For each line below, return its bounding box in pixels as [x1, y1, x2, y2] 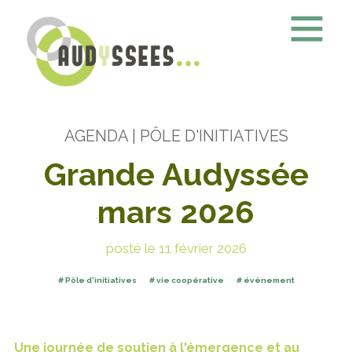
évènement [243, 276, 295, 285]
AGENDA [64, 126, 128, 146]
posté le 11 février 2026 [105, 240, 247, 257]
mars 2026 [97, 193, 255, 231]
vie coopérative [156, 276, 224, 285]
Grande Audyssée [43, 156, 309, 193]
